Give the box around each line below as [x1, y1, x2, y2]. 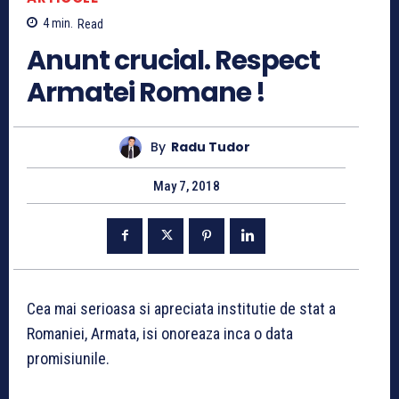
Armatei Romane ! [27, 73, 265, 111]
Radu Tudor [171, 138, 250, 157]
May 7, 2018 [152, 177, 220, 194]
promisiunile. [27, 348, 110, 368]
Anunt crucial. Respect [27, 41, 320, 79]
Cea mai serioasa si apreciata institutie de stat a [27, 298, 336, 318]
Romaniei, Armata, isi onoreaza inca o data [27, 323, 293, 343]
